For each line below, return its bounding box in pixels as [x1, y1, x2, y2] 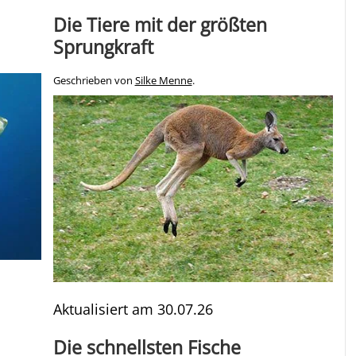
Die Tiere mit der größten [52, 11, 267, 37]
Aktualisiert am [52, 299, 157, 319]
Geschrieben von [52, 73, 135, 87]
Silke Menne [134, 73, 192, 87]
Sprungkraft [52, 33, 153, 60]
